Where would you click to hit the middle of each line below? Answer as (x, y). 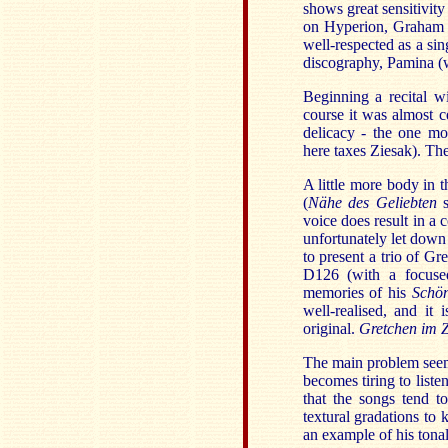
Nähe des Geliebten (372, 202)
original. (330, 328)
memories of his (357, 292)
